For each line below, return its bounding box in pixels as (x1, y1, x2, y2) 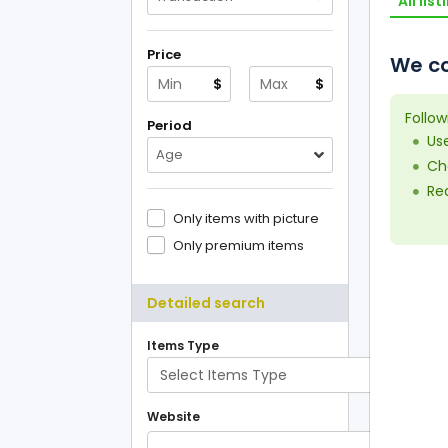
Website (147, 408, 200, 425)
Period (147, 116, 192, 135)
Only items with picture (173, 209, 319, 228)
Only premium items (173, 236, 304, 255)
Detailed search (147, 293, 265, 313)
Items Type (147, 337, 219, 354)
